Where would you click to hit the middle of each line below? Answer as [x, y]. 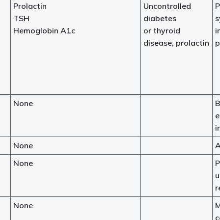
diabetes [160, 18]
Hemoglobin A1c [44, 30]
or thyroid [162, 30]
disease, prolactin [176, 43]
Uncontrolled [167, 6]
